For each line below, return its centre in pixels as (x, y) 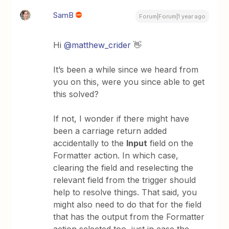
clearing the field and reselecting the (123, 168)
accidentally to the (90, 143)
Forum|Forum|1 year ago (172, 17)
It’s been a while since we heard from (126, 70)
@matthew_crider (98, 45)
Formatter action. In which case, (116, 156)
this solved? (77, 94)
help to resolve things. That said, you (125, 192)
